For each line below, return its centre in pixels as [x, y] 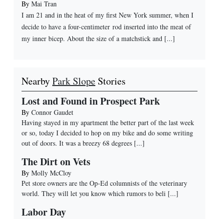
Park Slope [74, 81]
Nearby [37, 81]
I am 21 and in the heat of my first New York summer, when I [108, 15]
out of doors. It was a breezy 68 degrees [77, 143]
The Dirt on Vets [56, 161]
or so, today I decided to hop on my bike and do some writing [107, 132]
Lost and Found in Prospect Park [91, 101]
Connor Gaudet [52, 112]
